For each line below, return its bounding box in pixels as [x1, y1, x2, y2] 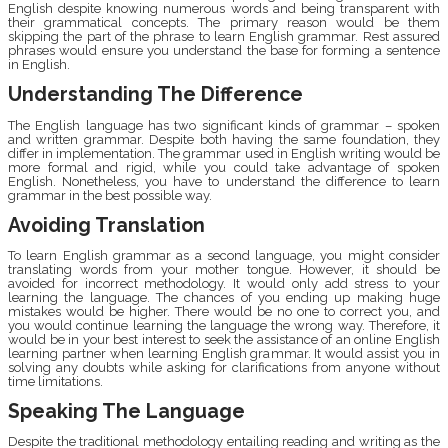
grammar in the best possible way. [8, 187, 215, 203]
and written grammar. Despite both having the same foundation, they [8, 131, 440, 147]
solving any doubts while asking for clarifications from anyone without [8, 359, 440, 375]
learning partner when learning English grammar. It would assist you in [8, 345, 440, 361]
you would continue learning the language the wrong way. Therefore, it [8, 317, 440, 333]
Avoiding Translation [8, 213, 205, 237]
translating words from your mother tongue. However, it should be [8, 261, 440, 277]
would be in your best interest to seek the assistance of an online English [8, 331, 440, 347]
